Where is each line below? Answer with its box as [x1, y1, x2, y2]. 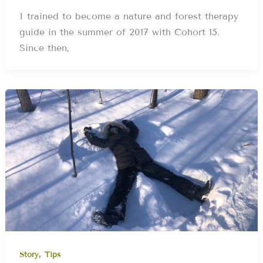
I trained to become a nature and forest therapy [19, 10, 239, 22]
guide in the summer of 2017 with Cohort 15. [19, 26, 220, 38]
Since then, [19, 42, 70, 53]
